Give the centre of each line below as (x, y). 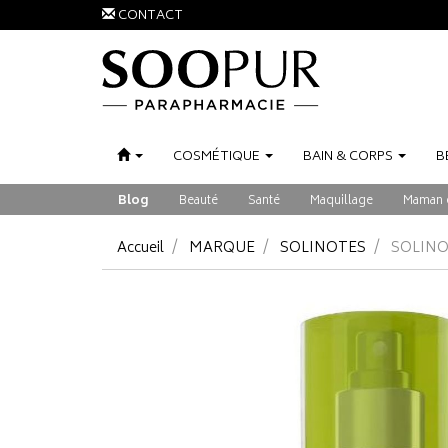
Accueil (140, 248)
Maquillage (341, 201)
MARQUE (222, 248)
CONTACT (150, 16)
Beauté (198, 201)
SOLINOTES (323, 248)
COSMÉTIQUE (216, 157)
